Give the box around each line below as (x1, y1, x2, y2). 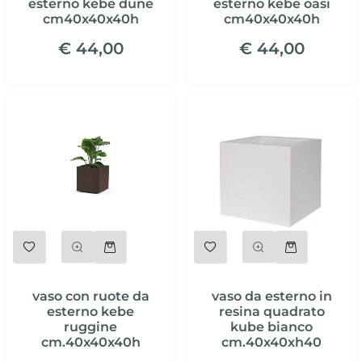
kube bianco (230, 319, 313, 335)
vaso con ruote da (32, 288, 149, 305)
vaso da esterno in (211, 288, 332, 305)
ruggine (64, 319, 117, 335)
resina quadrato (218, 304, 325, 320)
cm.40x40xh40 (221, 335, 322, 351)
